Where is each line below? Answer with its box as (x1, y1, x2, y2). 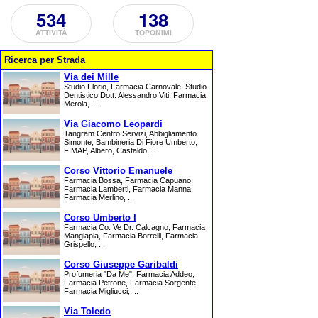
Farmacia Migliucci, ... (64, 287, 138, 295)
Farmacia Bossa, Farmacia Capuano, (64, 176, 193, 185)
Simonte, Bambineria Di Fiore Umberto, (64, 138, 197, 146)
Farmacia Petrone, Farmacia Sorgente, (64, 278, 198, 287)
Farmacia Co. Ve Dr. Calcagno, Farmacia (64, 223, 205, 231)
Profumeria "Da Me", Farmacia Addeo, (64, 270, 194, 278)
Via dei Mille (64, 72, 119, 82)
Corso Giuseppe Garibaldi (64, 259, 178, 270)
